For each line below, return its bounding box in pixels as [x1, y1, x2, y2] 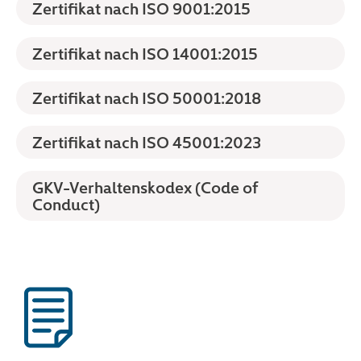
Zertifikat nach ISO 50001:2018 [32, 87, 261, 109]
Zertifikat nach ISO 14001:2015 [32, 42, 258, 64]
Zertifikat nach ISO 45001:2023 [32, 131, 261, 153]
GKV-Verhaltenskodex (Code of [32, 176, 259, 197]
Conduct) [32, 193, 100, 214]
